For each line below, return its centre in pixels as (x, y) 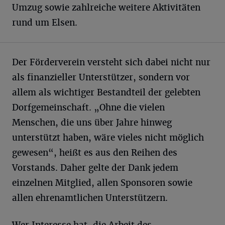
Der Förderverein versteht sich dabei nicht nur (111, 62)
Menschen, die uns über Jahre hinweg (92, 123)
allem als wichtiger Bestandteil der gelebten (106, 92)
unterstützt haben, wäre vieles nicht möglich (108, 138)
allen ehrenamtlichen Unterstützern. (90, 198)
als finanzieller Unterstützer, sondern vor (101, 77)
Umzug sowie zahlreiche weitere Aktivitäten (106, 8)
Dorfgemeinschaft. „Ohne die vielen (88, 107)
